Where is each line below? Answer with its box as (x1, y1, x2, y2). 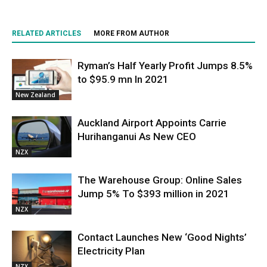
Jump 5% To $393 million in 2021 (77, 187, 229, 200)
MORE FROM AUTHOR (94, 29, 169, 38)
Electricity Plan (77, 244, 145, 257)
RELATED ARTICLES (12, 29, 81, 38)
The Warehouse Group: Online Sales (77, 173, 242, 186)
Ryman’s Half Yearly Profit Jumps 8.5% (77, 59, 253, 72)
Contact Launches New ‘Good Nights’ (77, 231, 247, 243)
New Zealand (15, 90, 55, 99)
